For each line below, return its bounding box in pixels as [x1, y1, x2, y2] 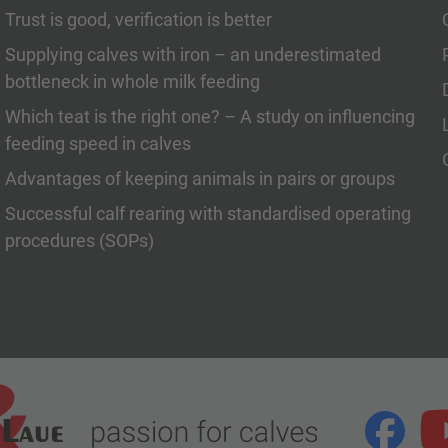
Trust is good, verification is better [4, 9, 272, 30]
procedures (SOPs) [4, 230, 154, 251]
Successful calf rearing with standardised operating [4, 203, 411, 224]
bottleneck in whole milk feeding [4, 71, 260, 92]
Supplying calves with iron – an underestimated [4, 44, 381, 65]
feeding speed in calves [4, 133, 191, 154]
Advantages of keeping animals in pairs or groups [4, 168, 395, 189]
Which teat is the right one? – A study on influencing [4, 106, 415, 127]
